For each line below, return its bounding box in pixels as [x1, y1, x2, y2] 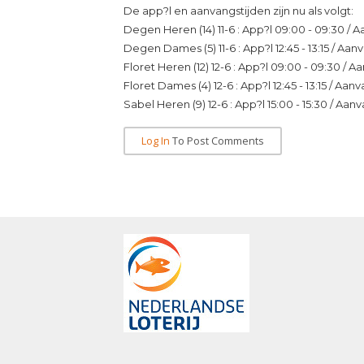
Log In [141, 134, 170, 148]
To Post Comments [170, 134, 264, 148]
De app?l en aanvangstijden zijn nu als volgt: [123, 4, 353, 17]
